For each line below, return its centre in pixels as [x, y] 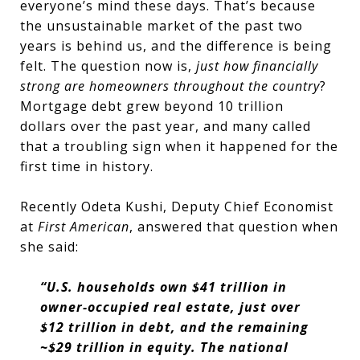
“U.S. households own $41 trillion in [163, 287]
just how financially [257, 66]
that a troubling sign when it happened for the [179, 146]
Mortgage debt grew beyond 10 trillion [152, 106]
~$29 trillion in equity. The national [164, 347]
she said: [49, 247]
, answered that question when [234, 227]
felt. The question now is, [108, 66]
